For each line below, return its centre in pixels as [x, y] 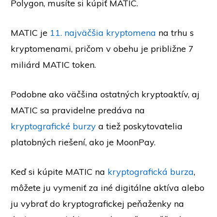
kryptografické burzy [54, 126]
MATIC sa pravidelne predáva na [78, 110]
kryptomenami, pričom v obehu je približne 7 [102, 49]
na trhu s [175, 33]
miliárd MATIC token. [54, 65]
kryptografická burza [151, 172]
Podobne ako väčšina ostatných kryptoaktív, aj [105, 94]
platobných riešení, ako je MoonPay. [83, 142]
